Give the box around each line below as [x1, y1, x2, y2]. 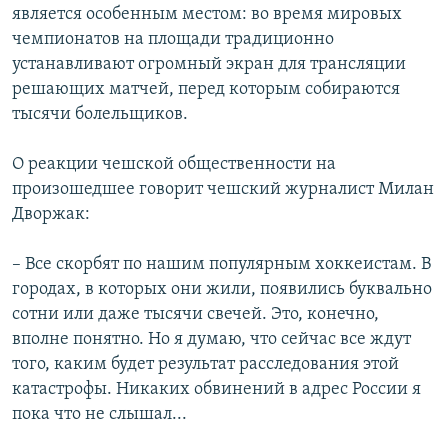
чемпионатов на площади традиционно [12, 30, 334, 50]
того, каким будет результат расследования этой [12, 355, 399, 375]
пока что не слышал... [12, 405, 187, 425]
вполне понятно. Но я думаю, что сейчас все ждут [12, 330, 411, 350]
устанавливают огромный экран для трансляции [12, 55, 406, 75]
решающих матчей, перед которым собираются [12, 80, 400, 100]
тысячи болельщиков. [12, 105, 188, 125]
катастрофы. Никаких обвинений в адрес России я [12, 380, 421, 400]
